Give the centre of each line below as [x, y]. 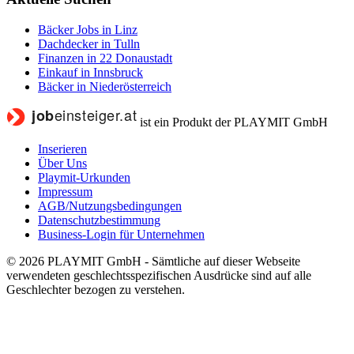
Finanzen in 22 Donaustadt [105, 58]
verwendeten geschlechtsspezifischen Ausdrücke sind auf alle [159, 275]
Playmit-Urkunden [84, 177]
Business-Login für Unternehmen [121, 234]
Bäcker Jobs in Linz [88, 29]
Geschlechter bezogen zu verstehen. [96, 289]
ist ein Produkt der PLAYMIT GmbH [234, 122]
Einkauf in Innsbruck [90, 72]
